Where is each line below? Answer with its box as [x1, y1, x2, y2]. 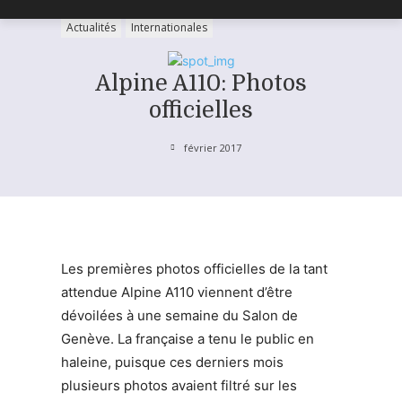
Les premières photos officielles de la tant [61, 259, 328, 277]
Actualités [66, 20, 116, 35]
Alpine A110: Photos [95, 70, 307, 96]
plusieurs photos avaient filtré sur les [61, 376, 297, 394]
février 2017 [183, 140, 241, 154]
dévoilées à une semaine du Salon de [61, 306, 298, 324]
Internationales [131, 20, 207, 35]
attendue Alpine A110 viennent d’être [61, 283, 293, 301]
